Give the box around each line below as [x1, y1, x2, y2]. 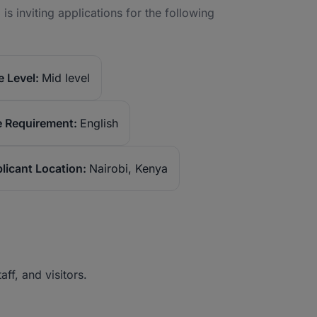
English [80, 116, 118, 130]
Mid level [42, 71, 90, 85]
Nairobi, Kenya [89, 161, 168, 175]
